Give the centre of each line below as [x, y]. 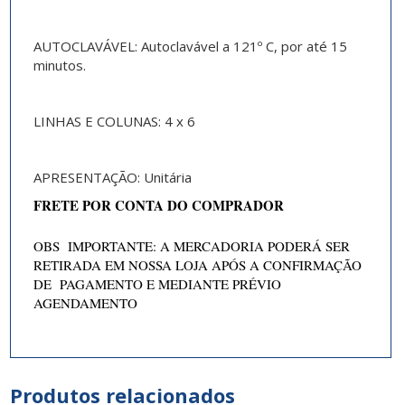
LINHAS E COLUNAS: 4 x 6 [114, 122]
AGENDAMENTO [85, 303]
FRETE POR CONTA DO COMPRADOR [158, 206]
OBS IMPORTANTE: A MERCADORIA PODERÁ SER [191, 246]
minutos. [59, 66]
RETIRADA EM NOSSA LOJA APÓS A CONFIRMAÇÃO [197, 265]
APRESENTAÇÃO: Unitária [112, 178]
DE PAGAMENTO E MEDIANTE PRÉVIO [157, 284]
